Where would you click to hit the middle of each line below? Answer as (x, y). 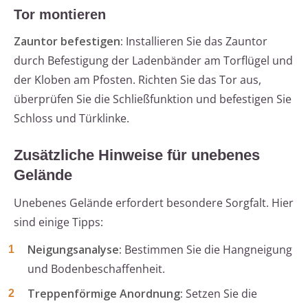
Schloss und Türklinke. (71, 119)
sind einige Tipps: (58, 222)
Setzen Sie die (220, 294)
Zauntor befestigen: (68, 42)
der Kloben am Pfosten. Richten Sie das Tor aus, (137, 80)
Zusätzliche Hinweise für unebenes (137, 155)
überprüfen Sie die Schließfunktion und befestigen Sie (153, 99)
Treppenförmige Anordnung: (105, 294)
